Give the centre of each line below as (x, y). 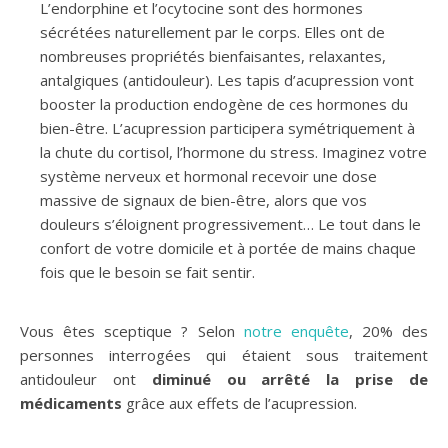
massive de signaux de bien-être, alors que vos (203, 200)
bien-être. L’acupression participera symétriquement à (227, 128)
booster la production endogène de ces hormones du (224, 104)
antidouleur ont (86, 379)
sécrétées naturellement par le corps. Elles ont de (212, 32)
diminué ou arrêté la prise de (290, 379)
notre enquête (296, 331)
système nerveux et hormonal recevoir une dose (208, 176)
